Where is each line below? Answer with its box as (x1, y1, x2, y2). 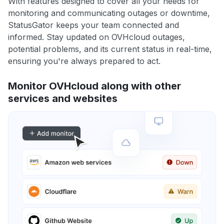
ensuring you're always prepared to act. (8, 56, 160, 66)
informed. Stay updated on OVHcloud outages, (8, 32, 185, 42)
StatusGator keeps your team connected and (8, 20, 179, 30)
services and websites (8, 92, 117, 105)
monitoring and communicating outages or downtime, (8, 8, 210, 18)
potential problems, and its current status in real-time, (8, 44, 212, 54)
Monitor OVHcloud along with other (8, 80, 181, 92)
